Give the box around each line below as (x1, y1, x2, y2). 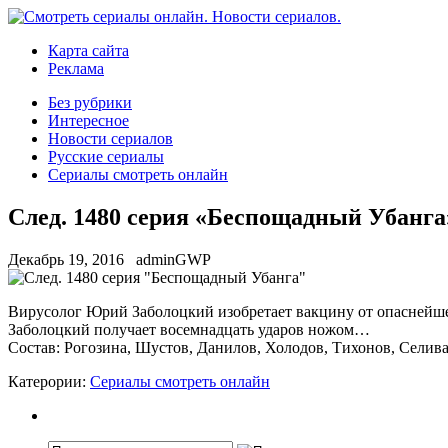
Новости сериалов (48, 130, 173, 147)
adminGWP (136, 250, 211, 268)
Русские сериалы (48, 148, 164, 165)
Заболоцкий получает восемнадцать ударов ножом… (8, 320, 370, 338)
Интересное (48, 112, 129, 129)
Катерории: (8, 372, 90, 390)
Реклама (48, 60, 104, 77)
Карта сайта (48, 42, 129, 59)
